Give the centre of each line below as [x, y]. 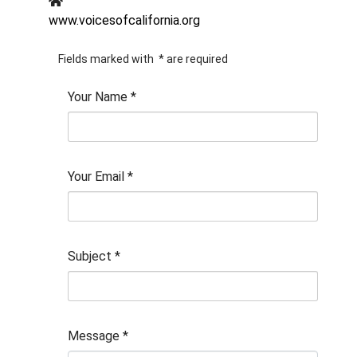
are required [196, 59]
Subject [90, 256]
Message [94, 336]
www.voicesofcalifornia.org [124, 20]
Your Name [98, 97]
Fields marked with [107, 59]
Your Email [96, 177]
